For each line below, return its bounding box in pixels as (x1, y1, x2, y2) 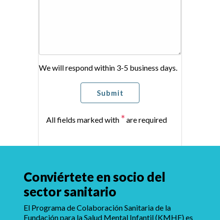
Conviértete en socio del (24, 168, 165, 185)
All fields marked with (46, 114, 121, 124)
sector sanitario (24, 183, 116, 199)
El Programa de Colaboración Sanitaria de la (24, 202, 171, 212)
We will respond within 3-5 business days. (39, 62, 177, 72)
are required (125, 114, 167, 124)
